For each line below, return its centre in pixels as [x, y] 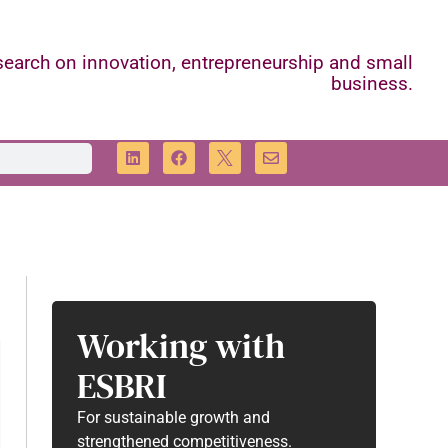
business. [372, 83]
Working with [181, 346]
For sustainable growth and [173, 417]
